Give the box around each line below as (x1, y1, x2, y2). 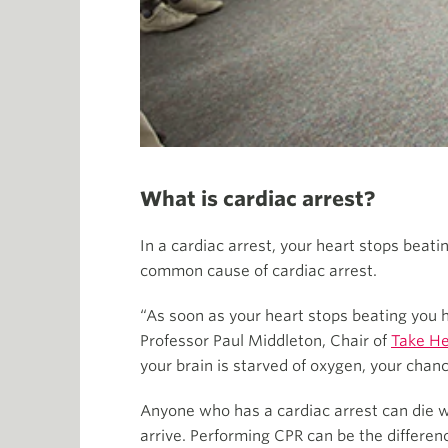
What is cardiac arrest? (140, 187, 375, 212)
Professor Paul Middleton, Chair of (140, 332, 391, 351)
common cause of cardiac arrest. (140, 262, 377, 281)
